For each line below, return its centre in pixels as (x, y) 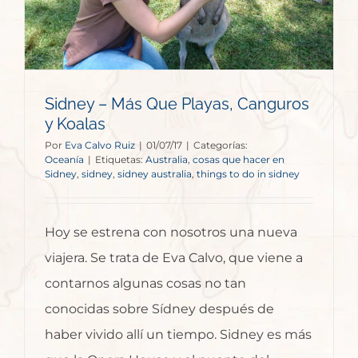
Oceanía (64, 160)
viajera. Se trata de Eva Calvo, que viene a (174, 258)
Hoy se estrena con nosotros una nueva (171, 233)
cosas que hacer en (239, 160)
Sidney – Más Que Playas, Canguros (177, 104)
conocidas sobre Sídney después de (159, 309)
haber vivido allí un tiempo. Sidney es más (178, 335)
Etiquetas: (120, 160)
